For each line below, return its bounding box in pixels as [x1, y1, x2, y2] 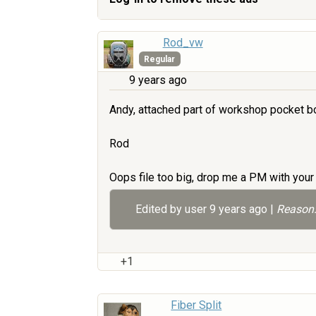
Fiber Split [171, 298, 222, 312]
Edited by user [135, 202, 209, 217]
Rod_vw [162, 36, 203, 50]
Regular [144, 54, 176, 64]
